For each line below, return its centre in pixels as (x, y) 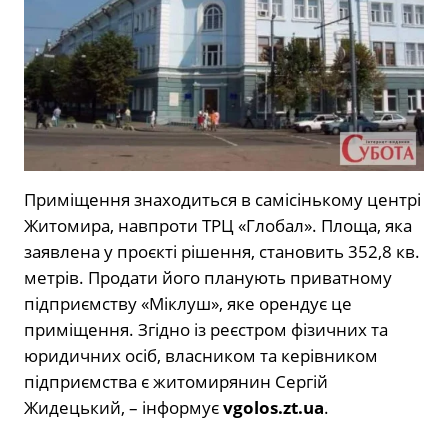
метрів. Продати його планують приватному (208, 277)
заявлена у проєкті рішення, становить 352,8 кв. (222, 251)
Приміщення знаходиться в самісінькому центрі (222, 199)
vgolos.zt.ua (273, 407)
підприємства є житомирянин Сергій (176, 381)
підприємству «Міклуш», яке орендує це (188, 303)
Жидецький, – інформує (123, 407)
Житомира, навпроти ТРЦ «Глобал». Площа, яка (218, 225)
